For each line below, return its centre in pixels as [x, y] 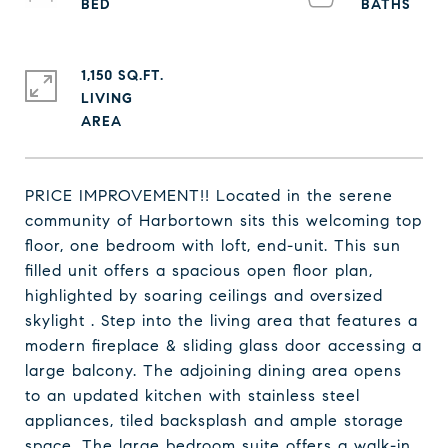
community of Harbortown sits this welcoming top [223, 220]
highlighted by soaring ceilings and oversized [204, 295]
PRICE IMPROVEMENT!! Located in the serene [209, 195]
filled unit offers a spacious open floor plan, [199, 270]
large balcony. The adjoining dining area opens [213, 370]
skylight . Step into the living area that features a [221, 320]
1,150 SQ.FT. [122, 75]
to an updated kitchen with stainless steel [192, 395]
